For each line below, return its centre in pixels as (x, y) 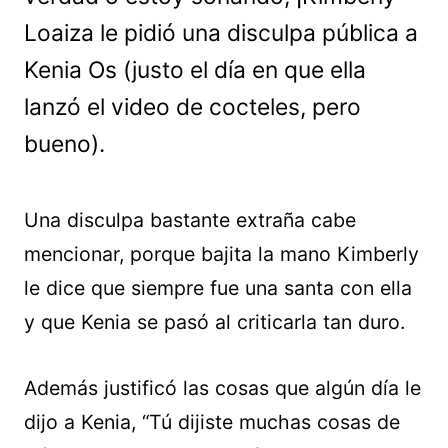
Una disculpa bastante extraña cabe (190, 220)
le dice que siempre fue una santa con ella (218, 288)
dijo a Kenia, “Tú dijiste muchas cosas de (212, 422)
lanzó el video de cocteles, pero (192, 107)
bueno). (64, 144)
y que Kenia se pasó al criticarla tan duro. (214, 322)
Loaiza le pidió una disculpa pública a (221, 33)
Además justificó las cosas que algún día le (222, 388)
